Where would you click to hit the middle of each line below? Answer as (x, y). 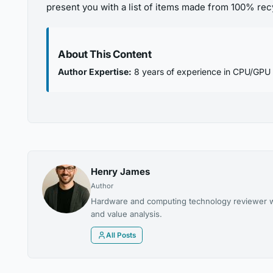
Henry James (120, 172)
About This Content (105, 54)
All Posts (121, 236)
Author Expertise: (95, 71)
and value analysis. (126, 214)
